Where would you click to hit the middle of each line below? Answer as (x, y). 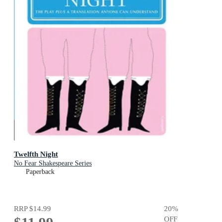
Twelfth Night (36, 154)
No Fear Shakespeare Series (53, 163)
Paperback (40, 171)
